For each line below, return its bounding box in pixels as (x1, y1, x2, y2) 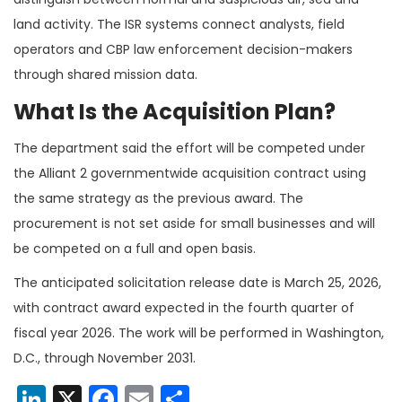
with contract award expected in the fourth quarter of (13, 299, 354, 318)
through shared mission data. (13, 66, 197, 84)
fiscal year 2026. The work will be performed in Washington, (13, 324, 384, 343)
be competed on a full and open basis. (13, 240, 256, 258)
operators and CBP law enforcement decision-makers (13, 40, 353, 59)
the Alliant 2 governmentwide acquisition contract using (13, 164, 366, 183)
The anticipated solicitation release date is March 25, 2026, (13, 274, 381, 293)
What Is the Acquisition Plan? (13, 97, 336, 127)
